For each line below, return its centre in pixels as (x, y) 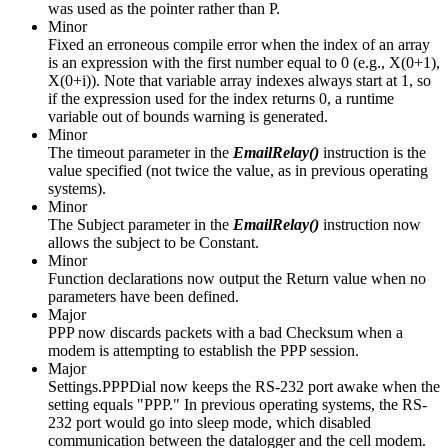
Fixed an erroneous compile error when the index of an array (239, 44)
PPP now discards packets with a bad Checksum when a (225, 332)
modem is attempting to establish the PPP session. (203, 350)
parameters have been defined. (143, 296)
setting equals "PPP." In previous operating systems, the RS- (237, 404)
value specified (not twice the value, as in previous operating (238, 170)
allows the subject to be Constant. (153, 242)
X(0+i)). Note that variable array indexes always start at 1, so (239, 80)
